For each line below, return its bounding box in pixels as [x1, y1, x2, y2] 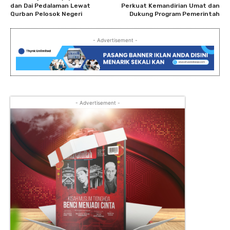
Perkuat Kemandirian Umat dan [121, 2, 220, 10]
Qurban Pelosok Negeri [10, 10, 82, 18]
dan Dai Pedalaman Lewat [10, 2, 90, 10]
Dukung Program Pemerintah [129, 10, 220, 18]
